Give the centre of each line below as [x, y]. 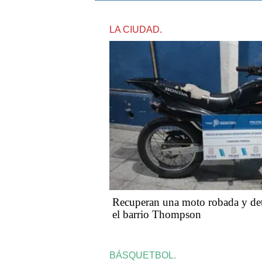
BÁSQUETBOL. [143, 256]
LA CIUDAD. [136, 29]
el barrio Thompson [157, 215]
